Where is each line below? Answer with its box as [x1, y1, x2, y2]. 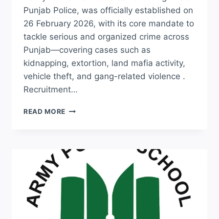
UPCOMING [65, 105, 105, 113]
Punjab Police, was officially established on [23, 5, 193, 16]
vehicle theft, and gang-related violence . [23, 71, 185, 82]
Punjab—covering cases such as [23, 45, 151, 55]
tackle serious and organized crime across [23, 32, 189, 42]
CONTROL [65, 177, 101, 185]
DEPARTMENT [65, 187, 114, 196]
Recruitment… [23, 85, 78, 95]
